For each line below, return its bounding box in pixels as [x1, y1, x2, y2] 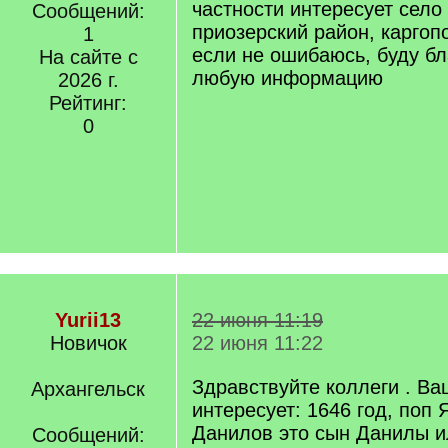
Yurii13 [55, 309, 121, 331]
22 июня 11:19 [192, 309, 323, 331]
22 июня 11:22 [192, 332, 323, 354]
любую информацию [192, 67, 383, 89]
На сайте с [38, 46, 138, 68]
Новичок [49, 332, 127, 354]
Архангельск [31, 378, 145, 400]
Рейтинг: [49, 92, 127, 114]
